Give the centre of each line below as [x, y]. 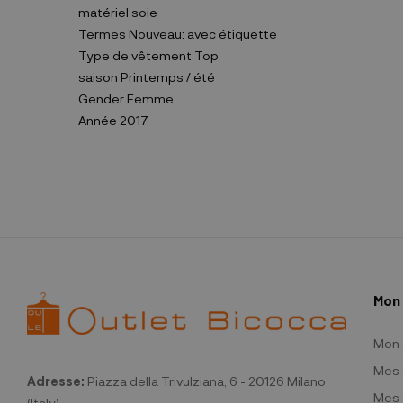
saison [98, 77]
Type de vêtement [135, 55]
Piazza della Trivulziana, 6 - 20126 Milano [205, 381]
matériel [103, 12]
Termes [102, 34]
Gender [101, 99]
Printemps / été [166, 77]
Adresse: [56, 381]
